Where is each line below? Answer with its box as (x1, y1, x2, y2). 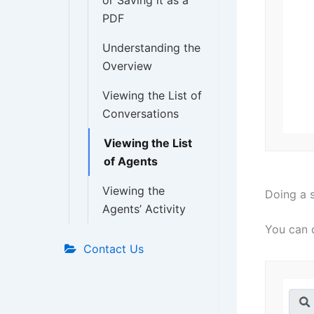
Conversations (102, 107, 179, 121)
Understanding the (102, 41, 200, 55)
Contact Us (83, 242, 144, 256)
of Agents (104, 154, 158, 168)
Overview (102, 59, 152, 73)
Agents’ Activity (102, 202, 186, 216)
